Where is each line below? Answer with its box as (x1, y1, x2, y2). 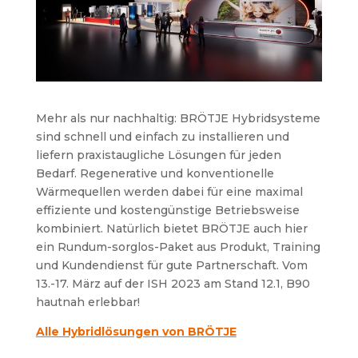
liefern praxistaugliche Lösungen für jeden (35, 148, 281, 162)
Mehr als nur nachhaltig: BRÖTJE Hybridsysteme (35, 111, 320, 125)
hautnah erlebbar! (35, 295, 140, 309)
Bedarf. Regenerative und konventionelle (35, 166, 274, 181)
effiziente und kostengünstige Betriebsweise (35, 203, 300, 217)
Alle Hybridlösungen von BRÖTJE (35, 324, 237, 339)
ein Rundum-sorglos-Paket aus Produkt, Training (35, 240, 320, 254)
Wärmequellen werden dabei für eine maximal (35, 185, 303, 199)
